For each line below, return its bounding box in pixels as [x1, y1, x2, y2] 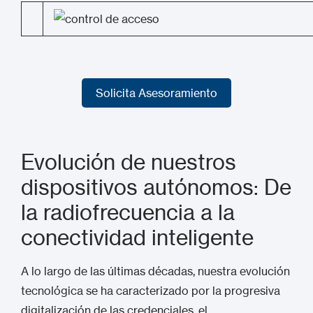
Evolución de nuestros [21, 150, 236, 175]
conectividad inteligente [21, 225, 254, 250]
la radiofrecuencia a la [21, 200, 235, 225]
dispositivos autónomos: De [21, 175, 291, 200]
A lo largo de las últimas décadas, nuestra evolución [21, 264, 290, 278]
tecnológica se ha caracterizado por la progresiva [21, 284, 280, 298]
